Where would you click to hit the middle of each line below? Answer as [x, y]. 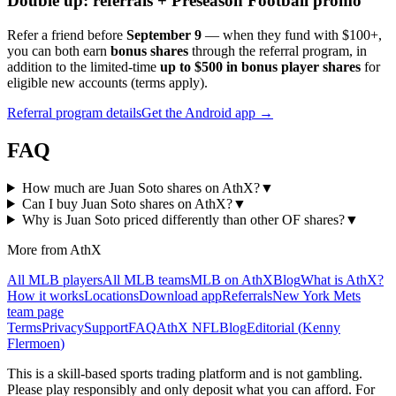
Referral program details [74, 113]
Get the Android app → [207, 113]
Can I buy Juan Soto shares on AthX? [127, 203]
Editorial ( [274, 327]
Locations [111, 295]
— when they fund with [270, 35]
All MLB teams [146, 279]
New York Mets [316, 295]
